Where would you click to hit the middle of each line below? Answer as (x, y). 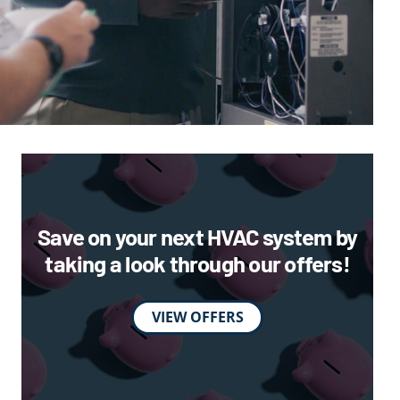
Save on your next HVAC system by (197, 237)
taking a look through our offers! (197, 263)
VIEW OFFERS (197, 317)
